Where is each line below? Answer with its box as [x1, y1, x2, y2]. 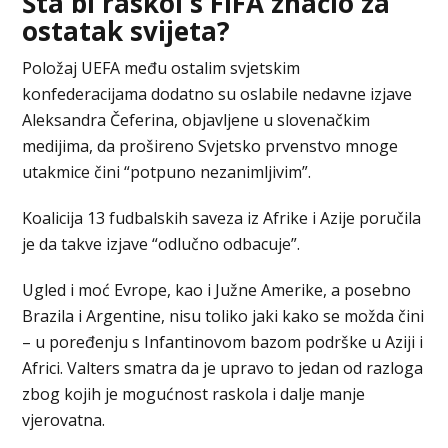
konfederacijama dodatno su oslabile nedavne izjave [22, 82, 413, 105]
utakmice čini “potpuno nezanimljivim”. [22, 160, 312, 183]
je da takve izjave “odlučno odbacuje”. [22, 232, 301, 255]
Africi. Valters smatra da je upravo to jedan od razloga [22, 356, 424, 379]
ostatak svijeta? [22, 12, 231, 49]
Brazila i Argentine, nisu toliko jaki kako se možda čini [22, 304, 425, 327]
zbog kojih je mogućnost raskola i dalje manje [22, 382, 366, 405]
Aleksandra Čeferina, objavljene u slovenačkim [22, 108, 371, 131]
